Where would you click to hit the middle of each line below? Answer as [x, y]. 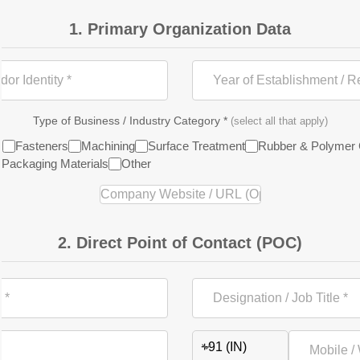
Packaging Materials [55, 164]
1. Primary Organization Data [180, 29]
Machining [108, 146]
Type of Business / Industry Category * [131, 121]
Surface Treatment [196, 146]
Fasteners [42, 146]
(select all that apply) [279, 121]
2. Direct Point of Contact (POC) [180, 243]
